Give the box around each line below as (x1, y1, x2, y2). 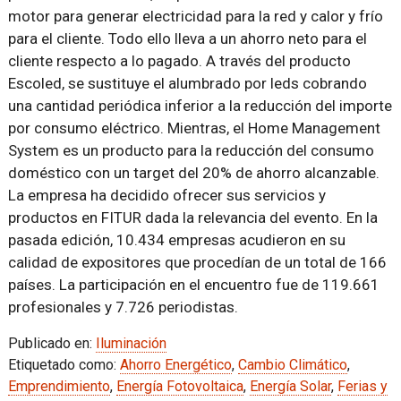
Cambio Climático (237, 356, 347, 373)
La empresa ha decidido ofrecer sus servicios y (7, 186, 326, 204)
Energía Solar (249, 378, 331, 395)
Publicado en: (7, 335, 96, 352)
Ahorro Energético (119, 356, 232, 373)
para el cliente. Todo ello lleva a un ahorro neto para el (7, 30, 367, 47)
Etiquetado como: (7, 356, 120, 373)
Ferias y (337, 378, 388, 395)
